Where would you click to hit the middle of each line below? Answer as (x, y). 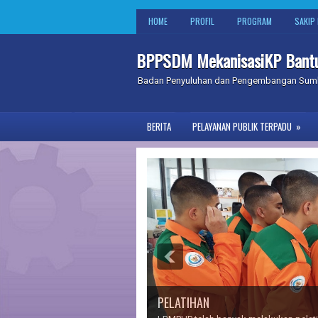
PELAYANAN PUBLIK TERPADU (242, 126)
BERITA (159, 126)
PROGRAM (254, 21)
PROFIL (202, 21)
